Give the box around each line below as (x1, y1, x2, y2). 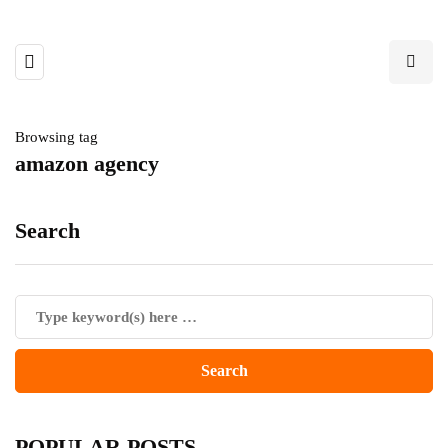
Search (15, 218, 80, 243)
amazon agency (15, 151, 159, 176)
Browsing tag (15, 129, 98, 145)
